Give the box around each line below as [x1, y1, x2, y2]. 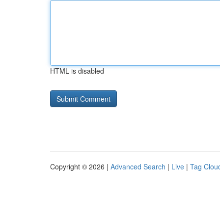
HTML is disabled [50, 66, 104, 76]
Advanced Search [110, 162, 165, 171]
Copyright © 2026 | [50, 162, 110, 171]
